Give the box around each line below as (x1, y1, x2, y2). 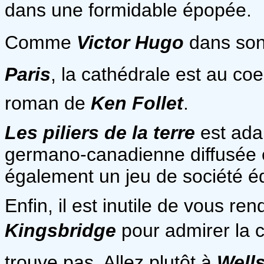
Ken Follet (91, 92, 183, 114)
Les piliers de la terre (5, 121, 195, 143)
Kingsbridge (5, 219, 116, 241)
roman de (5, 92, 91, 114)
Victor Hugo (77, 31, 184, 53)
